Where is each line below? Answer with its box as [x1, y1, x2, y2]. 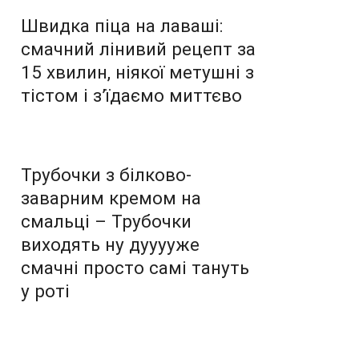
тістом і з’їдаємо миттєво [21, 84, 242, 106]
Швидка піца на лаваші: [21, 14, 223, 36]
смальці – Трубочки [21, 210, 192, 232]
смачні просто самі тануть [21, 256, 249, 278]
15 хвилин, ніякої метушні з [21, 61, 254, 83]
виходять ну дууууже [21, 233, 200, 255]
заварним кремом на [21, 187, 201, 208]
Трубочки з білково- [21, 163, 192, 185]
